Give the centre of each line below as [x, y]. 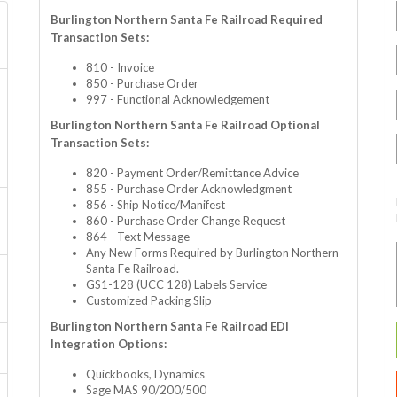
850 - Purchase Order [142, 84]
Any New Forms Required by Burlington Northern [212, 253]
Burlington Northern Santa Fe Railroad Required [187, 20]
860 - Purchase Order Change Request [186, 221]
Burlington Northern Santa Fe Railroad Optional [185, 125]
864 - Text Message [138, 237]
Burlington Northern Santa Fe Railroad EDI [170, 327]
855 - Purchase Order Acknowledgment [189, 189]
